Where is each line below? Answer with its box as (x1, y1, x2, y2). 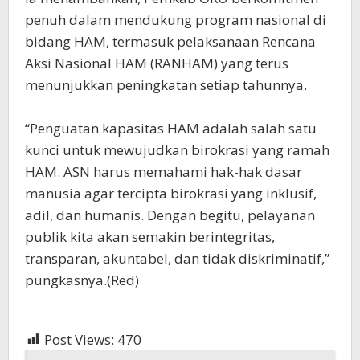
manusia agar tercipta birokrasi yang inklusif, (25, 183, 317, 202)
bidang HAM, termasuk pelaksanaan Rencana (25, 31, 316, 51)
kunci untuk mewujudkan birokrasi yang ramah (25, 140, 329, 159)
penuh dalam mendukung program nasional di (25, 10, 326, 29)
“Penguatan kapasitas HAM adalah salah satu (25, 118, 317, 137)
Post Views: (44, 329, 114, 349)
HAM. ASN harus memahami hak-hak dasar (25, 162, 302, 181)
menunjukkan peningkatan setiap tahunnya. (25, 75, 307, 94)
